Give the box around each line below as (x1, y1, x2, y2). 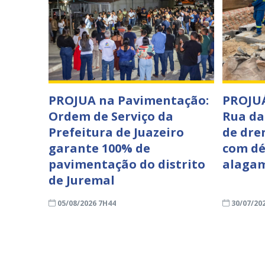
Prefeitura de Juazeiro (49, 124, 184, 140)
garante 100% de (49, 140, 150, 156)
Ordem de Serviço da (49, 108, 173, 124)
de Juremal (49, 172, 115, 188)
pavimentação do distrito (49, 156, 205, 172)
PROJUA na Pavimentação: (49, 92, 209, 108)
